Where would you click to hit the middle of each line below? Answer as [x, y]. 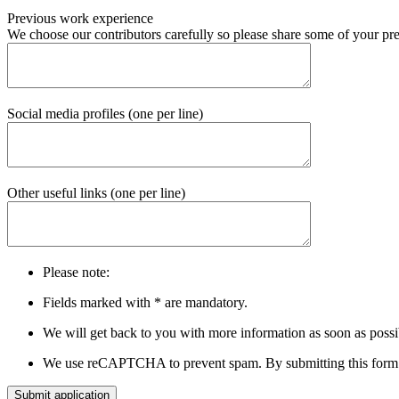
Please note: [76, 272]
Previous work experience [80, 18]
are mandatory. [204, 302]
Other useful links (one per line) [96, 192]
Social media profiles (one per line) [105, 113]
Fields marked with [98, 302]
